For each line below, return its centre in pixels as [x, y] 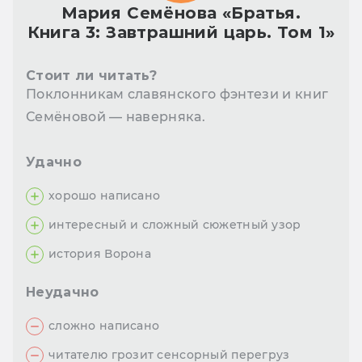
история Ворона [100, 254]
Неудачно [63, 293]
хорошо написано [105, 196]
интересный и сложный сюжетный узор [175, 225]
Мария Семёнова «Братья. [181, 13]
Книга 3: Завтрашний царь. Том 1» [181, 33]
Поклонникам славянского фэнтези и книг [177, 95]
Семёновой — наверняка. [116, 117]
